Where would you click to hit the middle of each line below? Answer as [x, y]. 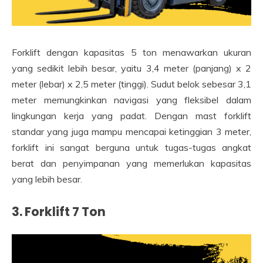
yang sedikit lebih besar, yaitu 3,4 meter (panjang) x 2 [131, 68]
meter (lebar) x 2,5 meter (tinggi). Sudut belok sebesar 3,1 [131, 84]
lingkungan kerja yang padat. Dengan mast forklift [131, 115]
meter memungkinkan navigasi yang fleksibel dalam [131, 100]
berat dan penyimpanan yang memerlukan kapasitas [131, 163]
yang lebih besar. [47, 179]
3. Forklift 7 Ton [59, 211]
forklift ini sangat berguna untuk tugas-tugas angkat [131, 147]
